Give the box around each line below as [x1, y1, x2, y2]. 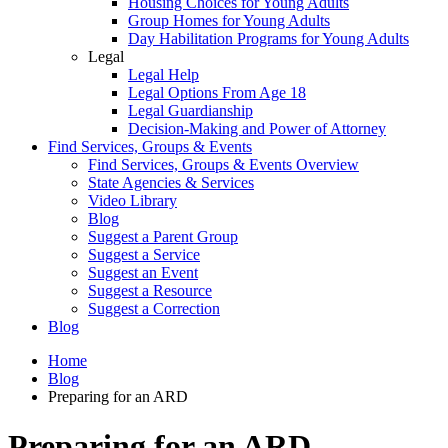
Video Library [88, 192, 177, 210]
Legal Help [128, 66, 199, 84]
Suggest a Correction [88, 300, 220, 318]
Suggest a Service [88, 246, 200, 264]
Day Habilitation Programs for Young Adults [128, 30, 409, 48]
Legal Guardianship [128, 102, 253, 120]
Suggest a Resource [88, 282, 212, 300]
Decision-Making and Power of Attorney [128, 120, 386, 138]
